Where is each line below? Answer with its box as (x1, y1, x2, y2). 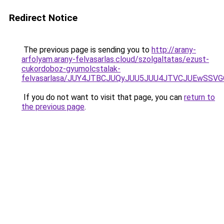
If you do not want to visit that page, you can (21, 92, 184, 102)
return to (184, 92, 215, 102)
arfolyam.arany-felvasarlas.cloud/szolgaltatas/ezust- (21, 54, 209, 64)
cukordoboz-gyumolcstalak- (21, 64, 120, 73)
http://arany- (151, 45, 196, 54)
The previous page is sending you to (21, 45, 151, 54)
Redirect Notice (9, 12, 77, 23)
